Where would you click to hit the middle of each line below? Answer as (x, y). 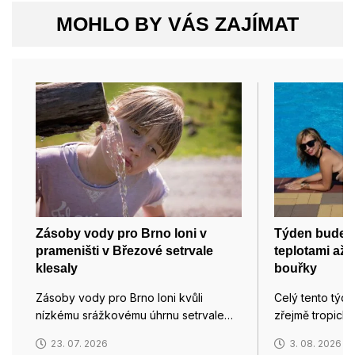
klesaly (57, 269)
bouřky (296, 269)
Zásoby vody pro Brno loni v (121, 234)
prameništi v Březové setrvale (124, 251)
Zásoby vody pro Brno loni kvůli (119, 298)
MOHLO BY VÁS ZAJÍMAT (177, 24)
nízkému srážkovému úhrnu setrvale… (134, 315)
